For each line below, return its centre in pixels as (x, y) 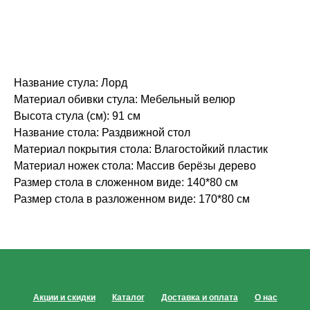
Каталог (128, 298)
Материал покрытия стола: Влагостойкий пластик (141, 149)
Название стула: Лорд (71, 83)
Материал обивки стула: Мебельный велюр (125, 100)
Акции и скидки (64, 298)
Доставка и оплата (199, 298)
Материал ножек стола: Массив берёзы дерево (135, 166)
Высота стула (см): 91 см (77, 116)
